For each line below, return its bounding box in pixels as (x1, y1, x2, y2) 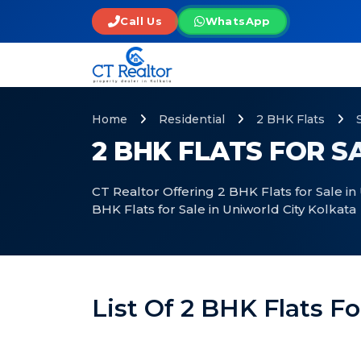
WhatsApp (205, 15, 271, 27)
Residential (159, 112, 225, 127)
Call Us (120, 15, 163, 27)
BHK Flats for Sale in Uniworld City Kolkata (92, 201, 356, 218)
